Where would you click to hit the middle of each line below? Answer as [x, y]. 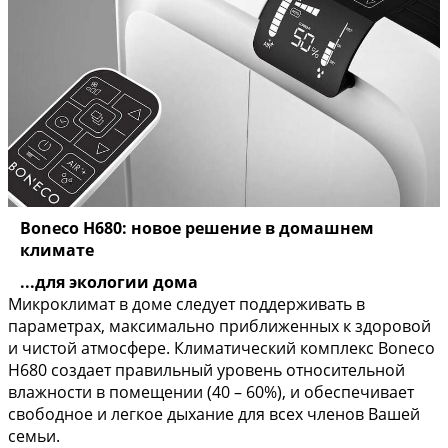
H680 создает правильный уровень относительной [206, 369]
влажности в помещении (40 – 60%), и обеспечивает [211, 391]
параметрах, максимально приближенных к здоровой [219, 325]
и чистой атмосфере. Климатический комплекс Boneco [221, 347]
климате [57, 249]
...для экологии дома [109, 281]
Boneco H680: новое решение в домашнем [197, 227]
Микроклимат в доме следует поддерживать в [186, 303]
